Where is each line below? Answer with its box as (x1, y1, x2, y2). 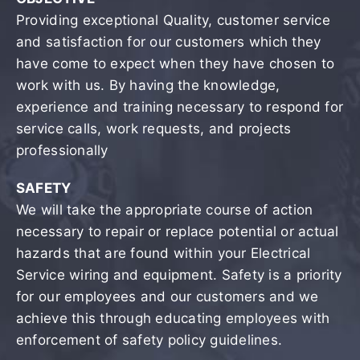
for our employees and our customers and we (15, 288, 319, 305)
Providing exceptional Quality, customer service (15, 11, 330, 28)
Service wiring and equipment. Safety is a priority (15, 266, 342, 283)
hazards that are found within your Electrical (15, 244, 311, 261)
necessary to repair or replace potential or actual (15, 223, 339, 239)
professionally (15, 141, 108, 158)
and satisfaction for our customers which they (15, 33, 321, 50)
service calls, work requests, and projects (15, 120, 292, 137)
